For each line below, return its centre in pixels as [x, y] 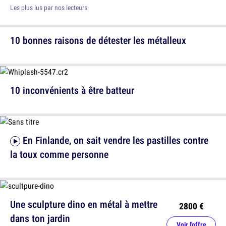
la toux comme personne [59, 154]
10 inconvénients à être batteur [72, 90]
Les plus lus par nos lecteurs [49, 8]
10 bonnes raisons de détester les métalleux [98, 40]
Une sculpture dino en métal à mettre [84, 204]
